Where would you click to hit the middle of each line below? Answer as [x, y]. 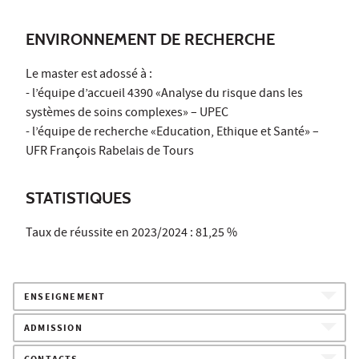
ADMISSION [53, 329]
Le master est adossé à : [89, 75]
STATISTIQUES [79, 198]
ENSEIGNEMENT [65, 297]
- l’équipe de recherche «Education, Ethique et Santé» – [172, 133]
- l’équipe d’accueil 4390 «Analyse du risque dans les [164, 94]
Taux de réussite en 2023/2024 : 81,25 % [131, 234]
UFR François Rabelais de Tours [110, 152]
